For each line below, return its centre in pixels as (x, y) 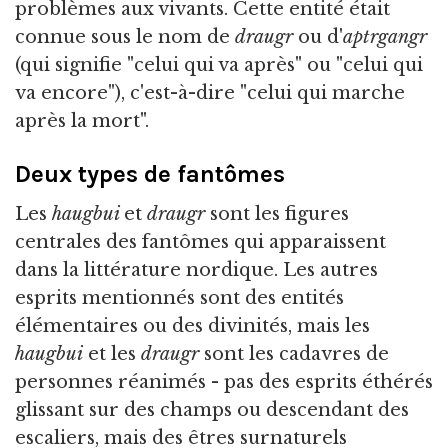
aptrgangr (385, 36)
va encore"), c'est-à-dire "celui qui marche (210, 92)
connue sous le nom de (125, 36)
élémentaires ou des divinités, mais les (192, 325)
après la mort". (82, 120)
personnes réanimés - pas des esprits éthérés (224, 381)
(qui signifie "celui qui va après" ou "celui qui (219, 64)
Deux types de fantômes (150, 173)
